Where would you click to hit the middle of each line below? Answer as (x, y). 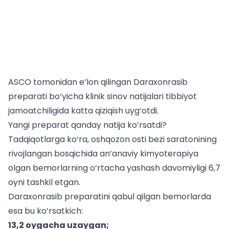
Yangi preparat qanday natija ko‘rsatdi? (87, 125)
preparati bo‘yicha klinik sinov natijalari (86, 96)
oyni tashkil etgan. (44, 182)
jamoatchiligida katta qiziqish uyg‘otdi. (83, 111)
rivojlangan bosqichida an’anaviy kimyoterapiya (103, 154)
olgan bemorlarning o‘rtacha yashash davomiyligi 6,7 (114, 168)
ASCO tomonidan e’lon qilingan (71, 82)
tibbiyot (180, 96)
